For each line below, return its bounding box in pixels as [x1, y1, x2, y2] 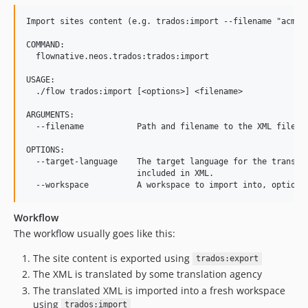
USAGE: [26, 74, 55, 85]
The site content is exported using [33, 251, 192, 265]
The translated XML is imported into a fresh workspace [33, 283, 285, 297]
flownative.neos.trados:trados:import [26, 51, 209, 61]
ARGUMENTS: [26, 109, 74, 120]
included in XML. [26, 168, 214, 178]
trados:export [195, 254, 258, 264]
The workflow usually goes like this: [14, 226, 175, 240]
